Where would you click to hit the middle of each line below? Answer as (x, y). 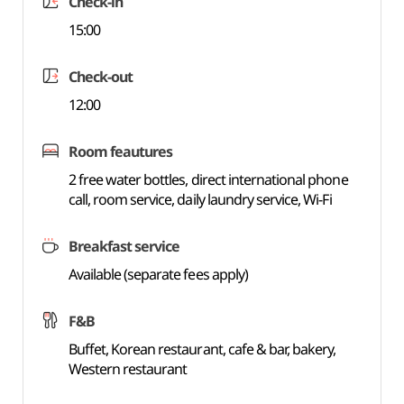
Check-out (101, 77)
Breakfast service (124, 246)
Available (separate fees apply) (158, 274)
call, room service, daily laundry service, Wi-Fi (200, 199)
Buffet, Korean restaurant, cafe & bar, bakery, (202, 349)
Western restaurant (128, 369)
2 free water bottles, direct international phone (208, 179)
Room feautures (120, 151)
